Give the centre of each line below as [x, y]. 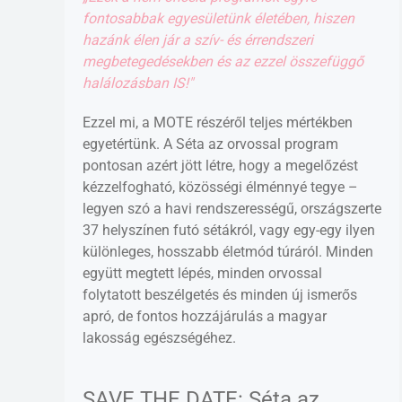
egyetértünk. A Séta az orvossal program [210, 144]
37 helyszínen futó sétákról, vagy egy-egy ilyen [229, 230]
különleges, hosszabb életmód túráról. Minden [228, 251]
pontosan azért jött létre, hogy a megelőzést [220, 165]
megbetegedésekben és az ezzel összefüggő [223, 61]
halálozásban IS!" [138, 83]
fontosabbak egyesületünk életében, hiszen [218, 18]
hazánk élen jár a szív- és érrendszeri [198, 39]
